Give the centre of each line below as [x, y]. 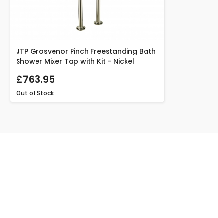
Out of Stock [35, 93]
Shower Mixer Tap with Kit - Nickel [75, 61]
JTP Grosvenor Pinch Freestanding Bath [86, 51]
